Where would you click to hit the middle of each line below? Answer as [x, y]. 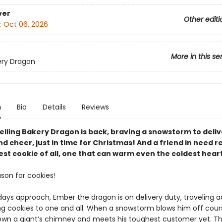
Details [54, 107]
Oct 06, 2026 [26, 25]
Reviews [95, 107]
